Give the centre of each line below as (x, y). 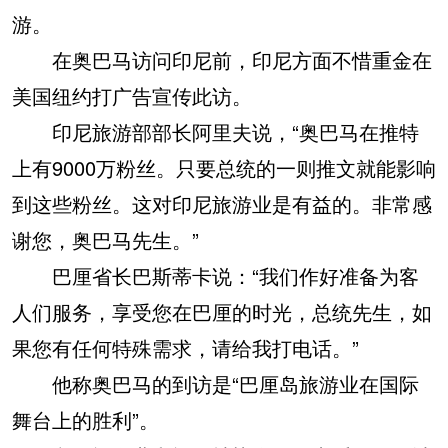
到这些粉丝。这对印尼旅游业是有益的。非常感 (222, 203)
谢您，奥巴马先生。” (105, 239)
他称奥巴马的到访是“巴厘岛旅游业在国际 (215, 383)
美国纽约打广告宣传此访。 (132, 95)
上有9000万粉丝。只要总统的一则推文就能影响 (224, 167)
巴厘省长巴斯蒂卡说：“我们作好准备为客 (215, 275)
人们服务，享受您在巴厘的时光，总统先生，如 (222, 311)
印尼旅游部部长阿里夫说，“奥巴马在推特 (215, 131)
